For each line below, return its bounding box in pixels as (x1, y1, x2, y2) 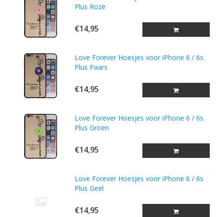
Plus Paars (75, 62, 108, 72)
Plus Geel (75, 184, 104, 193)
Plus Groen (75, 123, 109, 132)
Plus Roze (75, 2, 106, 11)
